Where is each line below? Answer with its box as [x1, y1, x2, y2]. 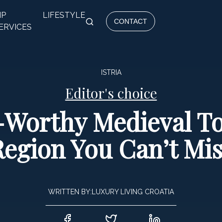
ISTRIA [101, 68, 121, 76]
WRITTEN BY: [48, 188, 92, 196]
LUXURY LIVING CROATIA [92, 188, 174, 196]
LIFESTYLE [42, 10, 85, 20]
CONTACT [114, 17, 148, 25]
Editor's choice [65, 84, 157, 102]
